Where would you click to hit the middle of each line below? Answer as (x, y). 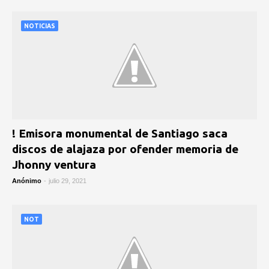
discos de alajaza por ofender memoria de (125, 149)
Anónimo (27, 181)
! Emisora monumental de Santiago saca (120, 133)
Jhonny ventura (54, 165)
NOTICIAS (40, 26)
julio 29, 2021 (68, 181)
